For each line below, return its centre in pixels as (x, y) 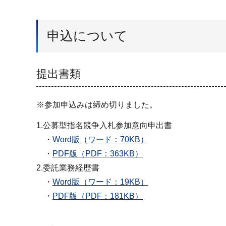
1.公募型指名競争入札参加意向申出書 (104, 125)
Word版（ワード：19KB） (100, 182)
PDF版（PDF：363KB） (98, 153)
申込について (87, 36)
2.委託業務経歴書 (68, 167)
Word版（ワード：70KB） (100, 139)
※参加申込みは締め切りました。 (97, 105)
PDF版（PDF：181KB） (98, 196)
